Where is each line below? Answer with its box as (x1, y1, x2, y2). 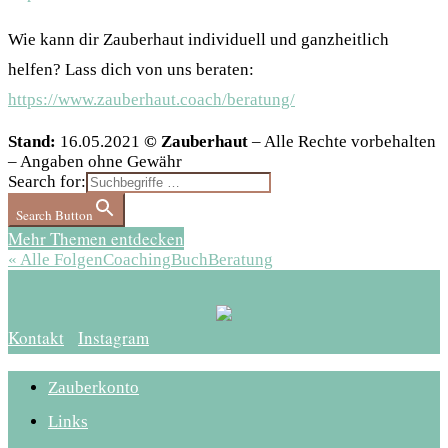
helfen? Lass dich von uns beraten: (8, 60, 254, 80)
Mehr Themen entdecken (8, 227, 184, 251)
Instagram (78, 326, 149, 350)
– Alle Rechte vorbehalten (248, 132, 436, 152)
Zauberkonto (48, 378, 139, 398)
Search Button (16, 206, 93, 225)
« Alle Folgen (8, 250, 103, 270)
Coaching (103, 250, 171, 270)
